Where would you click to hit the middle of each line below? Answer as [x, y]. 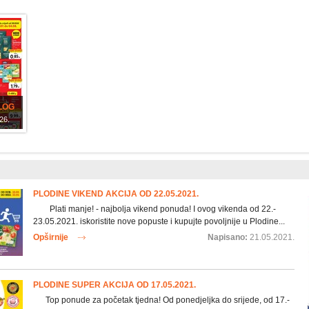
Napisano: [228, 238]
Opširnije [50, 238]
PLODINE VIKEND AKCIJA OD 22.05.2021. [116, 194]
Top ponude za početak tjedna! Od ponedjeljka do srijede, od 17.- [161, 300]
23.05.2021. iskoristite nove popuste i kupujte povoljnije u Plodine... [159, 222]
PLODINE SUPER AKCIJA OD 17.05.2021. [114, 285]
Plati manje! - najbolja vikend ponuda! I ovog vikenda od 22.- [154, 209]
